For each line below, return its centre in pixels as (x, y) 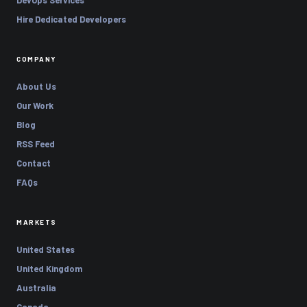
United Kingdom (49, 268)
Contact (34, 163)
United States (46, 249)
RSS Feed (36, 144)
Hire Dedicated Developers (71, 19)
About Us (36, 86)
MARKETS (37, 222)
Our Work (35, 105)
